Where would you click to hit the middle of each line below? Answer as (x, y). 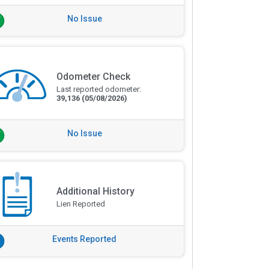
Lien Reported (80, 204)
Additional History (95, 191)
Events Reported (85, 239)
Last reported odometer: (98, 89)
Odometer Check (93, 77)
